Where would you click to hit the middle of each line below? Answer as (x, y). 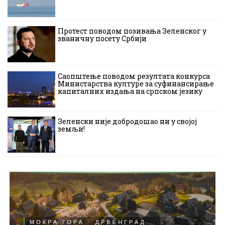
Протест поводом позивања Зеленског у (132, 31)
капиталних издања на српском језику (130, 91)
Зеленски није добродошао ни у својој (127, 122)
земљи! (71, 129)
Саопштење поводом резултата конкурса (134, 76)
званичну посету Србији (102, 39)
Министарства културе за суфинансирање (136, 84)
